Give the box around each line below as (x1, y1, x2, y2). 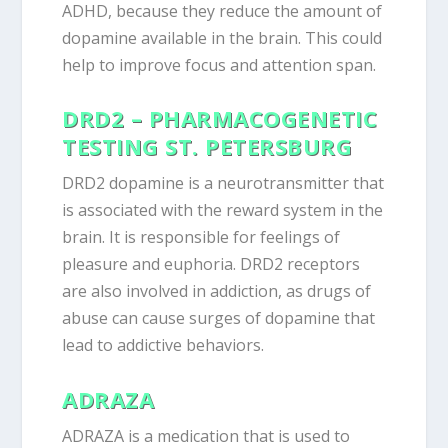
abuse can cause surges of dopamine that (62, 307, 376, 330)
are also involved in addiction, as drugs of (62, 280, 372, 303)
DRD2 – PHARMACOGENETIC (62, 103, 378, 134)
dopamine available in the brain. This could (62, 26, 383, 49)
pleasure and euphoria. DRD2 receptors (62, 253, 361, 276)
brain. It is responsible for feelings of (62, 226, 341, 249)
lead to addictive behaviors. (62, 334, 265, 357)
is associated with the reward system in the (62, 199, 384, 222)
